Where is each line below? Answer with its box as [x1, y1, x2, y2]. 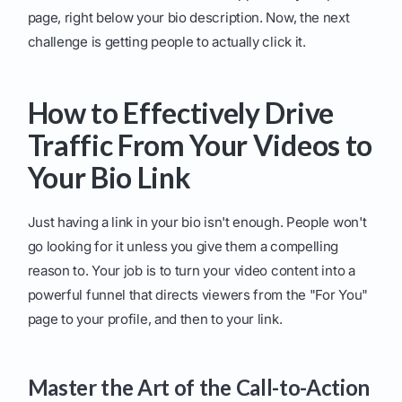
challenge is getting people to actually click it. [27, 33, 306, 51]
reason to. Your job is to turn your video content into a [27, 262, 355, 280]
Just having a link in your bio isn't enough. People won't [27, 214, 367, 232]
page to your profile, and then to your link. [27, 310, 283, 328]
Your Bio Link [27, 160, 191, 196]
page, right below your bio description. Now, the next [27, 9, 350, 27]
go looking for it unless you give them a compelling [27, 238, 339, 256]
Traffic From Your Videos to [27, 127, 372, 163]
